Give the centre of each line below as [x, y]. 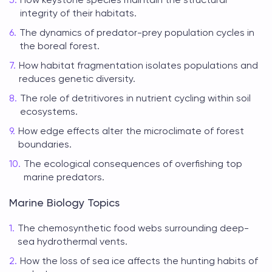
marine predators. [64, 177]
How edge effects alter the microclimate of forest [131, 131]
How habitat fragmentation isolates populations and [138, 65]
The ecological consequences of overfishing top [133, 164]
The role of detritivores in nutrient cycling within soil [135, 98]
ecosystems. [49, 111]
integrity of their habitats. [78, 13]
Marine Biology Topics [64, 202]
